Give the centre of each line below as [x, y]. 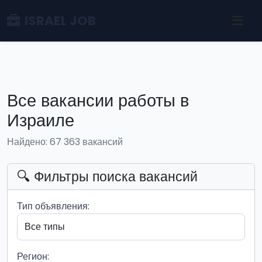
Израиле [41, 120]
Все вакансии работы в [98, 101]
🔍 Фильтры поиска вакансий [107, 176]
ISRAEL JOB [60, 20]
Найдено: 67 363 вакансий [65, 142]
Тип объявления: [53, 206]
